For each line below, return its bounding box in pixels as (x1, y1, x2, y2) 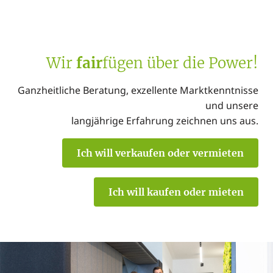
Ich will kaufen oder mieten (108, 186, 244, 198)
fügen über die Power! (102, 54, 258, 73)
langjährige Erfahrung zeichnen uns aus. (71, 114, 258, 127)
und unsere (205, 99, 258, 112)
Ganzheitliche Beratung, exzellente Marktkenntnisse (18, 83, 258, 97)
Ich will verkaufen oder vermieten (77, 147, 244, 159)
